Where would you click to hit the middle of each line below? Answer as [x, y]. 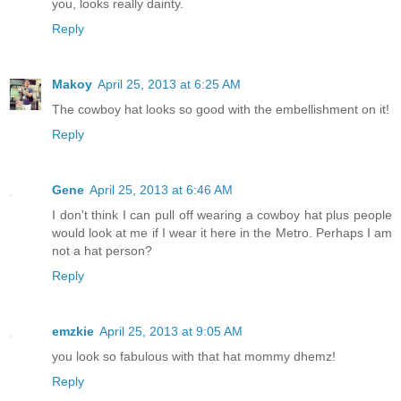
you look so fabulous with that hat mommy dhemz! [194, 357]
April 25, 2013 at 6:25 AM [169, 85]
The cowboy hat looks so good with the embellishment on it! [221, 110]
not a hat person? [102, 251]
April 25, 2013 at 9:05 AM [171, 332]
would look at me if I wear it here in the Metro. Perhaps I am [222, 233]
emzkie [73, 332]
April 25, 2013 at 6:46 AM [161, 190]
